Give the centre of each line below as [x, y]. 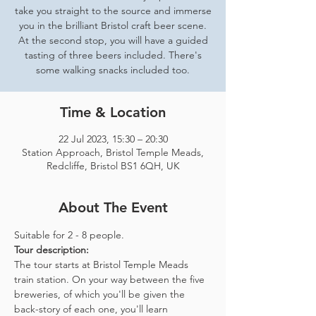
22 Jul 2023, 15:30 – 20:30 [113, 139]
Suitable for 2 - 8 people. [72, 235]
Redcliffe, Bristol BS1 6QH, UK [113, 166]
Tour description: [53, 250]
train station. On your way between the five [111, 279]
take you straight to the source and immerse [113, 11]
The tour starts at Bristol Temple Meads [103, 265]
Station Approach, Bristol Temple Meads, [113, 152]
